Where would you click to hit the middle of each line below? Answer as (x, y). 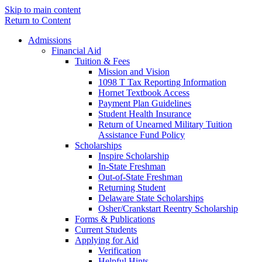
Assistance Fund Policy (142, 135)
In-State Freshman (132, 166)
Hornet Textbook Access (144, 93)
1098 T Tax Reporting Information (162, 82)
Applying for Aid (107, 240)
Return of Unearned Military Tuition (165, 124)
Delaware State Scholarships (151, 198)
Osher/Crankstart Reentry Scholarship (168, 208)
